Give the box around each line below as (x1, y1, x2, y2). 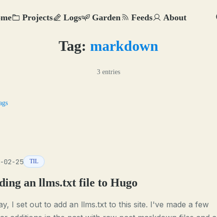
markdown (90, 38, 158, 54)
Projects (22, 12, 53, 22)
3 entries (97, 68, 120, 76)
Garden (92, 12, 121, 22)
